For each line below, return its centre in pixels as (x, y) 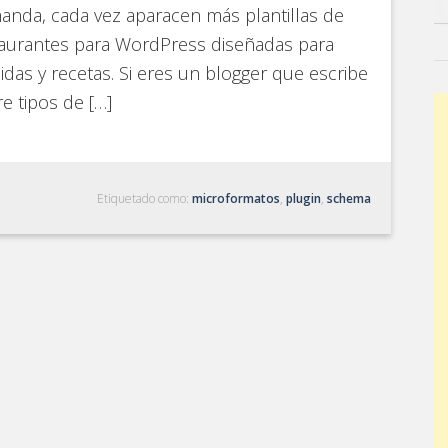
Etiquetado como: (144, 198)
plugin (303, 198)
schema (349, 198)
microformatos (236, 198)
